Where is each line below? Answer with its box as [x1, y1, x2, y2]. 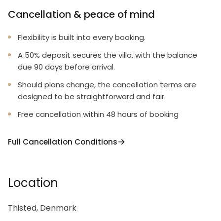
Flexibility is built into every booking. [18, 32, 146, 42]
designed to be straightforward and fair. [18, 91, 166, 102]
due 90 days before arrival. [18, 62, 115, 72]
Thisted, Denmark [8, 202, 76, 214]
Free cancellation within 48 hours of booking [18, 109, 179, 119]
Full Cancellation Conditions [8, 136, 117, 147]
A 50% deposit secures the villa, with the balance [18, 50, 197, 60]
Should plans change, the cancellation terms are [18, 79, 196, 90]
